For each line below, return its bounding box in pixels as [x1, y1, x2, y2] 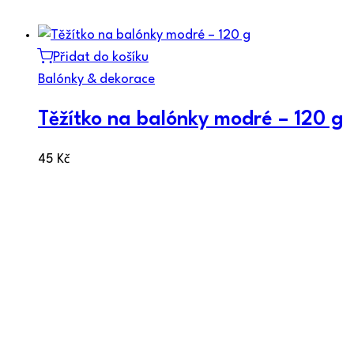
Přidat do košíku [53, 51, 149, 65]
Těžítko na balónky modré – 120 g [38, 109, 344, 130]
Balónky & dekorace [38, 73, 155, 87]
